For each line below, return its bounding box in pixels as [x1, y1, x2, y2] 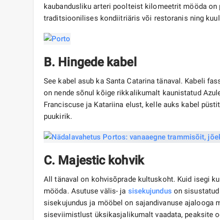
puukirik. [44, 112, 72, 121]
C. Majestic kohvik [44, 153, 144, 168]
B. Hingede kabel [44, 55, 137, 70]
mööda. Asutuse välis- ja [44, 187, 128, 196]
